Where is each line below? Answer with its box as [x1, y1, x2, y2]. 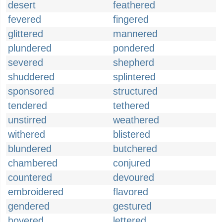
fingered [113, 14, 149, 25]
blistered [113, 129, 150, 140]
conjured [113, 158, 151, 168]
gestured [113, 201, 152, 212]
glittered [8, 28, 43, 39]
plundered [8, 43, 52, 54]
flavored [113, 186, 148, 197]
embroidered [8, 186, 63, 197]
